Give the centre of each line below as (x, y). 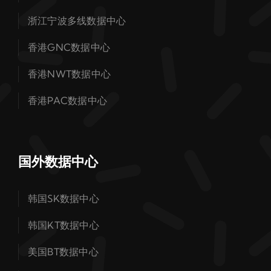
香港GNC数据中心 (69, 47)
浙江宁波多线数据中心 (77, 21)
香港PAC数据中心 (67, 100)
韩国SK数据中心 (63, 198)
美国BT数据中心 (63, 252)
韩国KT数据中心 (63, 225)
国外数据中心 (58, 162)
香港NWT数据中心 (69, 74)
